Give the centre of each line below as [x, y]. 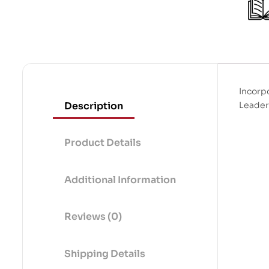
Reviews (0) [93, 217]
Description [94, 106]
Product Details [103, 143]
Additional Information [120, 180]
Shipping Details [105, 253]
